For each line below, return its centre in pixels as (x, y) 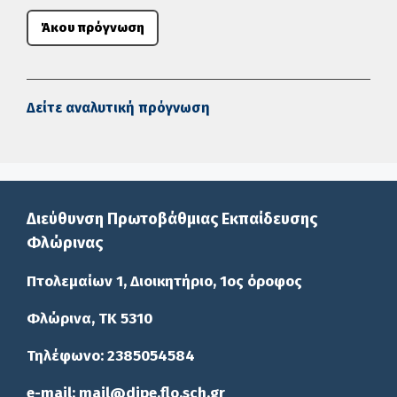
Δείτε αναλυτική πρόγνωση (118, 108)
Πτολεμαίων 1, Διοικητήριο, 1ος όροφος (164, 282)
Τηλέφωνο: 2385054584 (111, 356)
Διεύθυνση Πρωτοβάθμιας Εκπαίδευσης (172, 219)
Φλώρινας (65, 243)
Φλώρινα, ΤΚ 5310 (90, 319)
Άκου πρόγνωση (93, 28)
